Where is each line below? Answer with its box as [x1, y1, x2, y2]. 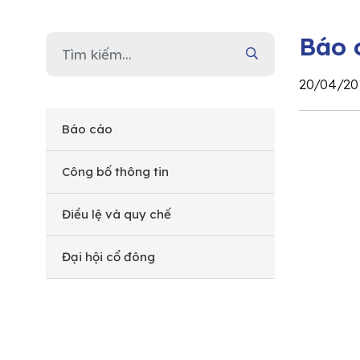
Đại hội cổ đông [62, 248, 155, 264]
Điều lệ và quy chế [62, 206, 171, 222]
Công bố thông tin [62, 163, 169, 179]
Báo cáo [62, 121, 112, 137]
